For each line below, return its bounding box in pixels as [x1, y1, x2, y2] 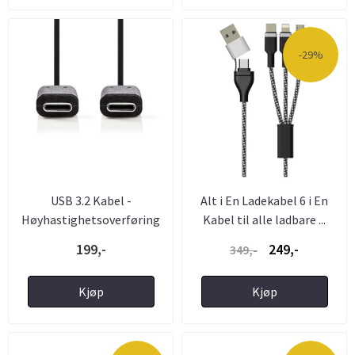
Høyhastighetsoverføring [21, 211, 160, 227]
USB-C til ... [61, 230, 120, 246]
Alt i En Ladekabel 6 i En [200, 192, 328, 208]
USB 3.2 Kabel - [50, 192, 132, 208]
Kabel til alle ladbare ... [203, 211, 326, 227]
